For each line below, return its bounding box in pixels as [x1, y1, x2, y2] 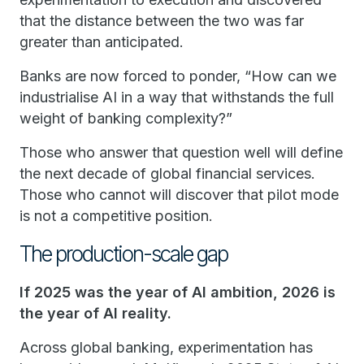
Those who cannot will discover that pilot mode [19, 186, 339, 203]
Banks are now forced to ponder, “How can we [19, 67, 336, 84]
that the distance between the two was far [19, 12, 304, 29]
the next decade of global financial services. [19, 165, 315, 182]
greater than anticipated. [19, 33, 184, 50]
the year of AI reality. [19, 305, 171, 322]
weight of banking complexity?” [19, 110, 232, 127]
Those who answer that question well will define [19, 144, 343, 161]
